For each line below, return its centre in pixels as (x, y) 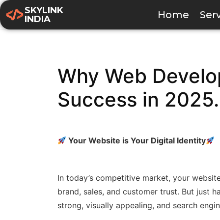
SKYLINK (44, 10)
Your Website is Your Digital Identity (136, 140)
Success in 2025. (138, 99)
